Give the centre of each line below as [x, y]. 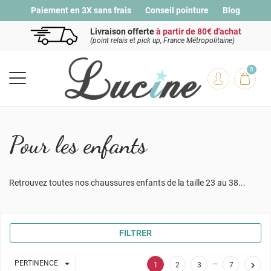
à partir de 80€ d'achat [199, 31]
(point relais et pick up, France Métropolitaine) [162, 40]
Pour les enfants [78, 145]
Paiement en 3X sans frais [81, 10]
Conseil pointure [177, 10]
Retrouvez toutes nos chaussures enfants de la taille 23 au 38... [127, 183]
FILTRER [135, 233]
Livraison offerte [123, 31]
